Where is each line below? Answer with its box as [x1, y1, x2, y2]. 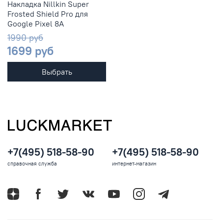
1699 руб [7, 43, 54, 58]
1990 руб [7, 32, 43, 44]
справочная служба [7, 160, 57, 167]
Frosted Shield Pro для [7, 9, 88, 19]
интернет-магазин [112, 160, 156, 167]
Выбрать [41, 67, 72, 77]
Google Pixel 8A [7, 19, 64, 29]
